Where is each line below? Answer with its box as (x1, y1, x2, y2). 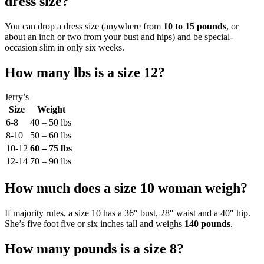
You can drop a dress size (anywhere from (5, 21, 163, 31)
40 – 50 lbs (30, 117, 71, 128)
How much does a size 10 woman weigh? (5, 180, 247, 196)
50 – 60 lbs (30, 130, 71, 141)
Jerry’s (5, 92, 29, 103)
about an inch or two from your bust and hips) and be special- (5, 31, 233, 42)
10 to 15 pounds (163, 21, 226, 31)
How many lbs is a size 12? (5, 64, 165, 80)
